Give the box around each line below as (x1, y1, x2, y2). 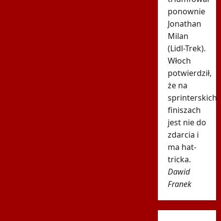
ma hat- (167, 142, 196, 153)
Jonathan (167, 18, 201, 30)
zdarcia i (167, 129, 199, 141)
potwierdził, (167, 68, 212, 79)
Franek (167, 179, 191, 190)
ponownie (167, 6, 205, 17)
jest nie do (167, 117, 206, 128)
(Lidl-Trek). (167, 43, 206, 54)
